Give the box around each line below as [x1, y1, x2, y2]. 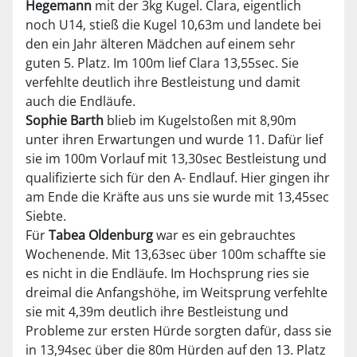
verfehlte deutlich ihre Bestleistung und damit [25, 73, 300, 92]
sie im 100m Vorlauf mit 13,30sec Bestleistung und [25, 150, 327, 168]
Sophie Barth [25, 112, 104, 130]
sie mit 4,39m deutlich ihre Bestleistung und [25, 303, 288, 321]
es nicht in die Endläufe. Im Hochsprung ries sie [25, 265, 309, 283]
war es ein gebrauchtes [153, 226, 296, 245]
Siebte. [25, 207, 66, 226]
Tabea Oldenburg [49, 226, 153, 245]
